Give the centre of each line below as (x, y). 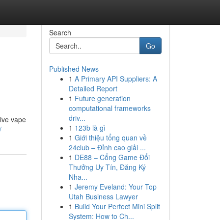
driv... (77, 118)
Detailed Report (93, 88)
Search (60, 32)
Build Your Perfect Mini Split (117, 206)
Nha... (78, 177)
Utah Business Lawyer (103, 196)
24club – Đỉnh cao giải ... (107, 147)
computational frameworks (110, 108)
